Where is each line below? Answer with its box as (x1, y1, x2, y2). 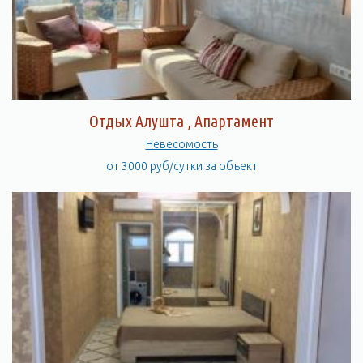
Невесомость (145, 138, 218, 151)
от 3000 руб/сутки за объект (105, 160, 258, 173)
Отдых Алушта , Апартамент (89, 112, 274, 130)
